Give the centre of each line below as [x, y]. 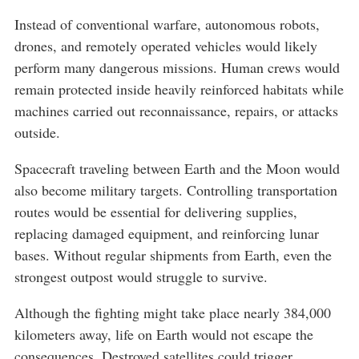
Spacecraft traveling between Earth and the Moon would [177, 169]
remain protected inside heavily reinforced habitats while [179, 89]
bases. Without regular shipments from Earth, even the [173, 255]
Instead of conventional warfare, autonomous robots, [167, 24]
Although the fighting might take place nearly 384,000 [173, 313]
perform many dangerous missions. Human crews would [177, 68]
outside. [37, 133]
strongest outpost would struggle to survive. [141, 277]
